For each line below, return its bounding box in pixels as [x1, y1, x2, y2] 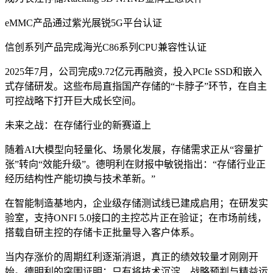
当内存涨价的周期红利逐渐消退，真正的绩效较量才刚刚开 [5, 251, 258, 262]
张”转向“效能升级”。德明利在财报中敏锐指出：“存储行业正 [5, 158, 266, 169]
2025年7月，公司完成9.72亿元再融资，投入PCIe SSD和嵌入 [5, 66, 262, 77]
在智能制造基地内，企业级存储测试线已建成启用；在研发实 [5, 197, 268, 208]
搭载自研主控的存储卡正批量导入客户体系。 [5, 227, 200, 238]
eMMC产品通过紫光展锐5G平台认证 [5, 17, 162, 28]
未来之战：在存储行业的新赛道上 [5, 119, 151, 130]
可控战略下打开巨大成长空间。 [5, 95, 141, 106]
